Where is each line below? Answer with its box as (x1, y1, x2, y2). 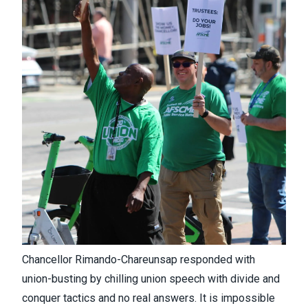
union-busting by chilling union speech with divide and (22, 272, 280, 285)
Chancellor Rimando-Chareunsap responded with (22, 253, 255, 266)
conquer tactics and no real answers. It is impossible (22, 291, 275, 305)
